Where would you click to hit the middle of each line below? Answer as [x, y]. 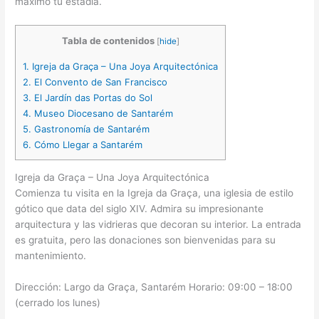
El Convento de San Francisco [100, 82]
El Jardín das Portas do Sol [92, 98]
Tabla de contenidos [108, 41]
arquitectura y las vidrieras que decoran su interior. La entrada [158, 225]
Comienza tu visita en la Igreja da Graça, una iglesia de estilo [155, 193]
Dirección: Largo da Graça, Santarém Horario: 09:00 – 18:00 [154, 287]
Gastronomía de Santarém [91, 129]
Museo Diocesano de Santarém [103, 114]
